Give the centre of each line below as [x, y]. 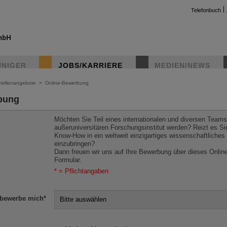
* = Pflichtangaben [81, 172]
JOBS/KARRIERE [90, 65]
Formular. [68, 160]
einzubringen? [74, 144]
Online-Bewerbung [67, 83]
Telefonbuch [206, 10]
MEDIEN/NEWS [182, 65]
